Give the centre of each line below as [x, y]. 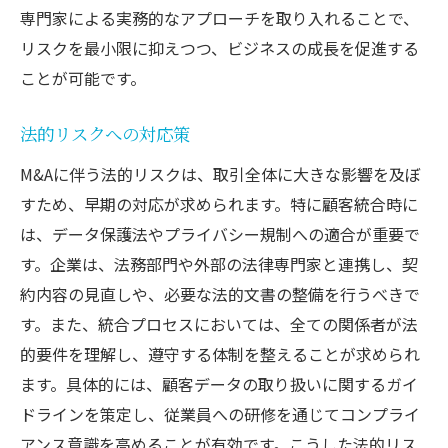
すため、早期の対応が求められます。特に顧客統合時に [219, 203]
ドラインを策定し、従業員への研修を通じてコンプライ [220, 413]
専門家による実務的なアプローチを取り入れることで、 [219, 17]
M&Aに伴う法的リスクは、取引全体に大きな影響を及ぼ [220, 173]
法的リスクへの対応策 [105, 135]
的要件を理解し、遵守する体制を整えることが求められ [220, 353]
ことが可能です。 [83, 77]
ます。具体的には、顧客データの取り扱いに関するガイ [219, 383]
